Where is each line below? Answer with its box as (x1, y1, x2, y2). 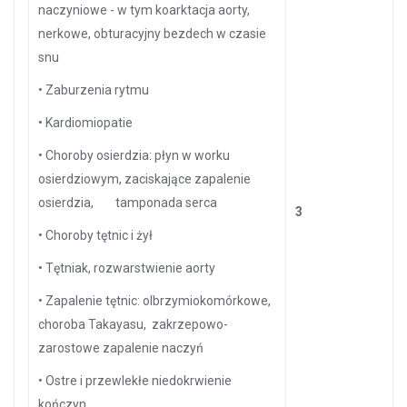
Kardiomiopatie (45, 115, 133, 130)
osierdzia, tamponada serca (38, 195, 217, 210)
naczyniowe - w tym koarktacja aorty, (38, 3, 250, 17)
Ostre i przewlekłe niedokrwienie (45, 373, 232, 388)
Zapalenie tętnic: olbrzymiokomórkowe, (45, 293, 271, 308)
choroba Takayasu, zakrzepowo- (38, 317, 228, 332)
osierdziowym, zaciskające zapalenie (38, 172, 251, 186)
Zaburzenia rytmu (45, 83, 149, 97)
